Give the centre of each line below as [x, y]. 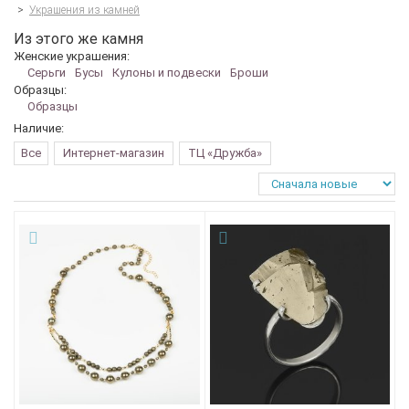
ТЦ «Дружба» [225, 152]
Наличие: [39, 128]
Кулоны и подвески [167, 72]
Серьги [47, 72]
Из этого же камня [79, 38]
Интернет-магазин [114, 152]
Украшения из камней [84, 10]
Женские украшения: [72, 56]
